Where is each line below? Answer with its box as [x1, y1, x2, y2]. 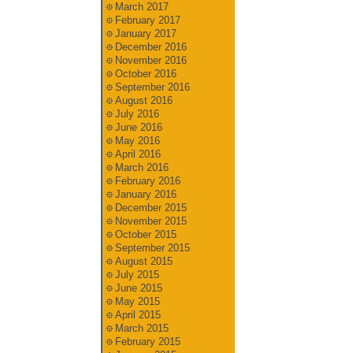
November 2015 [114, 215, 187, 227]
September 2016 [114, 81, 190, 93]
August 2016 [114, 95, 173, 106]
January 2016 [114, 188, 176, 200]
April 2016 [114, 148, 161, 160]
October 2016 [114, 68, 176, 80]
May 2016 [114, 135, 160, 147]
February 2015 [114, 336, 180, 347]
